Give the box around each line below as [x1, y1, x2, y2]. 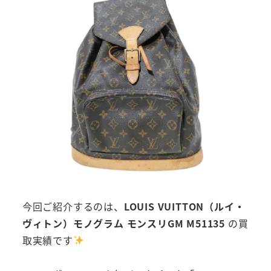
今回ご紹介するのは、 [22, 198, 124, 214]
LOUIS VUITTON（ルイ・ [123, 198, 245, 214]
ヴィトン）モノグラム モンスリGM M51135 [22, 215, 225, 230]
